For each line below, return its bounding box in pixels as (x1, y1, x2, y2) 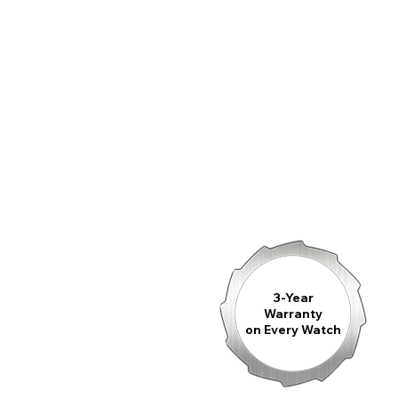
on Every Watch (244, 322, 341, 338)
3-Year (272, 290, 314, 306)
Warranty (263, 306, 322, 322)
